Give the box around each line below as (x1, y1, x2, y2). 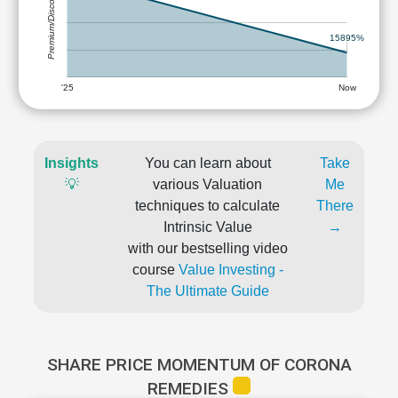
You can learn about (144, 155, 271, 171)
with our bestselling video (127, 241, 288, 256)
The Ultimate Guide (146, 283, 269, 298)
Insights (44, 155, 99, 171)
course (131, 262, 179, 277)
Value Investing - (178, 262, 283, 277)
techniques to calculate (135, 198, 280, 213)
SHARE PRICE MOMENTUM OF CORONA (46, 354, 352, 375)
